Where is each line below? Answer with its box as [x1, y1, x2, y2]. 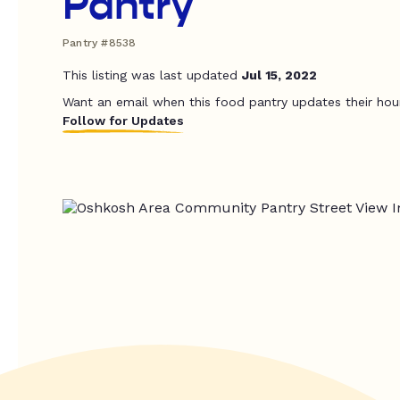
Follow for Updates [62, 113, 184, 128]
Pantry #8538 [62, 37, 137, 49]
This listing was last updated [62, 68, 242, 82]
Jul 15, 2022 [242, 68, 317, 82]
